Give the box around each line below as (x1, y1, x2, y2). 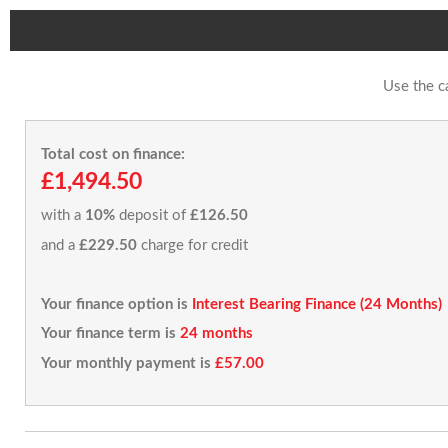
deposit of (115, 208, 190, 223)
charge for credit (137, 237, 248, 253)
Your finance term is (41, 326, 176, 341)
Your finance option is (41, 296, 188, 312)
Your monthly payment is (41, 355, 211, 371)
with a (41, 208, 85, 223)
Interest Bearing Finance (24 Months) (192, 296, 442, 312)
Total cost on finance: (41, 146, 185, 162)
